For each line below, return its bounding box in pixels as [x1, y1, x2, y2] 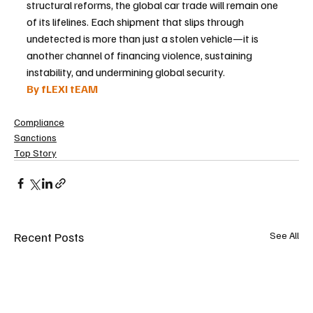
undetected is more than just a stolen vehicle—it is [27, 31, 261, 45]
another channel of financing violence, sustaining [27, 48, 254, 62]
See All [270, 228, 299, 241]
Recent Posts [14, 228, 84, 245]
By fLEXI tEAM [27, 81, 98, 96]
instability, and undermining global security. [27, 64, 225, 79]
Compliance [14, 115, 64, 128]
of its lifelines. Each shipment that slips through [27, 14, 246, 29]
